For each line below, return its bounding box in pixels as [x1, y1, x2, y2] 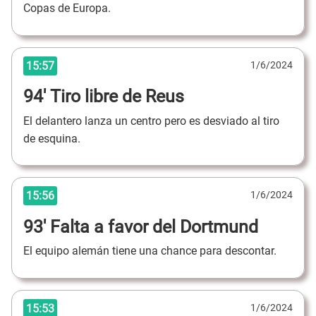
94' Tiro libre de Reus [23, 86, 184, 107]
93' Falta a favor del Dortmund [23, 216, 258, 237]
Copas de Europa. [23, 1, 114, 16]
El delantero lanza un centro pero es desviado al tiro [23, 114, 279, 128]
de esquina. [23, 131, 83, 145]
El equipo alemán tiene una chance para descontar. [23, 244, 279, 258]
